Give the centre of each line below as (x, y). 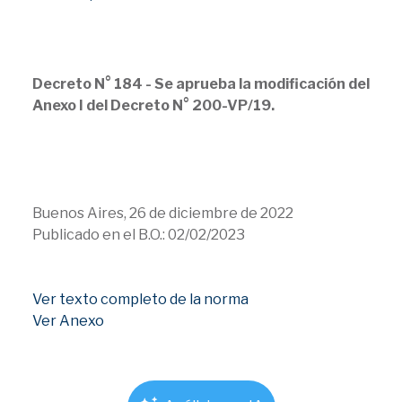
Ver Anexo (68, 321)
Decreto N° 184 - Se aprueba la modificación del (201, 84)
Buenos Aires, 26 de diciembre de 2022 (163, 213)
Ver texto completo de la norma (140, 299)
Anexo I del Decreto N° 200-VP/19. (153, 105)
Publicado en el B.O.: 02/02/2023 (139, 235)
